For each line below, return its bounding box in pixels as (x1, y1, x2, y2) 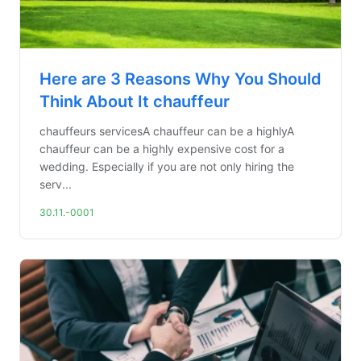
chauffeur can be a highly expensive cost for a (39, 142, 284, 156)
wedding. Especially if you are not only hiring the (39, 160, 294, 173)
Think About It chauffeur (39, 92, 230, 111)
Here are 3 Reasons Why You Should (39, 69, 322, 89)
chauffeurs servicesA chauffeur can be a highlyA (39, 124, 294, 138)
